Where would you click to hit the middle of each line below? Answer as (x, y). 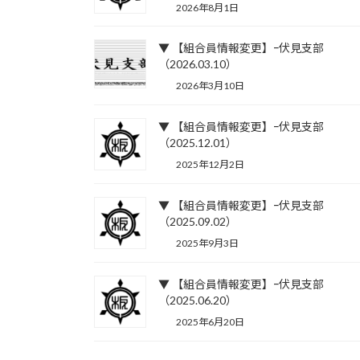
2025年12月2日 (209, 165)
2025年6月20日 (209, 321)
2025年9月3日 (206, 243)
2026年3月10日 (209, 86)
